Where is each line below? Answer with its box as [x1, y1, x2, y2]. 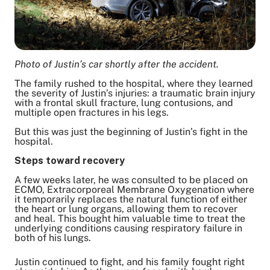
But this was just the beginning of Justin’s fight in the [14, 125, 248, 137]
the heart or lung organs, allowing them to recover [14, 202, 237, 215]
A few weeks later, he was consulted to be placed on [14, 174, 248, 186]
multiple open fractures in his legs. [14, 106, 171, 118]
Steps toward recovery [14, 154, 127, 166]
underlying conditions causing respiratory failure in [14, 222, 242, 234]
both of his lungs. [14, 231, 93, 243]
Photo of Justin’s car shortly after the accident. [14, 58, 224, 70]
